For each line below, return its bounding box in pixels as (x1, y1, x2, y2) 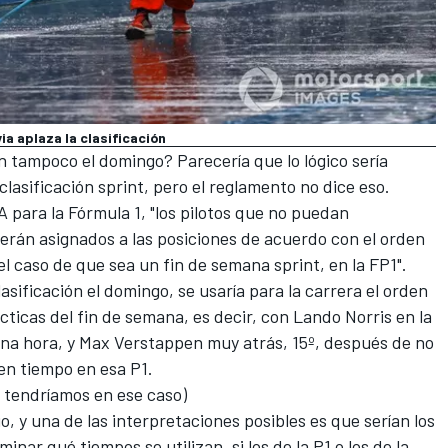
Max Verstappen (79, 331, 203, 354)
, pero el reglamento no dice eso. (144, 175, 390, 198)
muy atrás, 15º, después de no (203, 331, 434, 354)
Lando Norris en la (293, 305, 432, 328)
